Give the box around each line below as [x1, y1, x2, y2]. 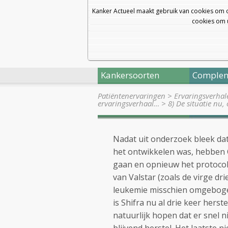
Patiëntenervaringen [98, 91, 165, 101]
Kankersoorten [101, 69, 159, 81]
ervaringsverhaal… [98, 98, 159, 108]
